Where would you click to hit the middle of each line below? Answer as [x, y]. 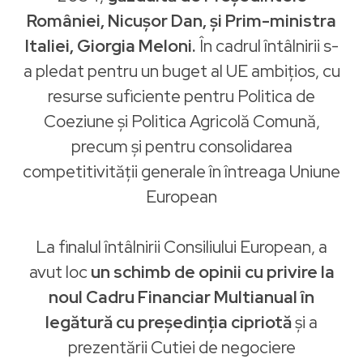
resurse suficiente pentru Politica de [181, 96]
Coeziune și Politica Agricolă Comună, [181, 121]
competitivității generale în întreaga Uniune [181, 171]
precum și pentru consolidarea [181, 146]
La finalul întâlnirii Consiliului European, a [181, 247]
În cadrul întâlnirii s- [269, 46]
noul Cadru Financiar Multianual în [181, 297]
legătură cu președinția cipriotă [169, 322]
